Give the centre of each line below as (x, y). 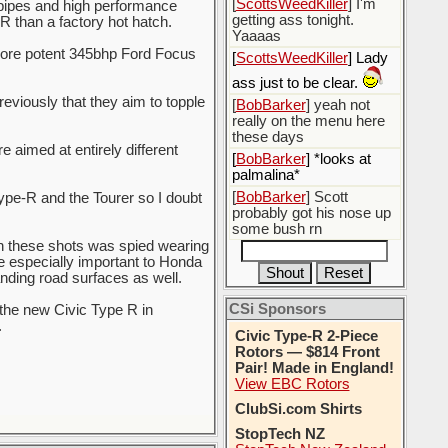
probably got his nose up (311, 213)
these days (267, 137)
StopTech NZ (279, 434)
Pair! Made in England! (314, 368)
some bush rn (276, 229)
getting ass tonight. (292, 20)
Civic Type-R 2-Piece (306, 336)
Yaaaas (256, 36)
